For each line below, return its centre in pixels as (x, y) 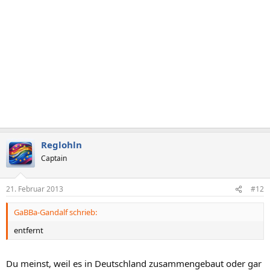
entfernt (29, 230)
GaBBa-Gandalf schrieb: (55, 212)
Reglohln (61, 144)
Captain (54, 158)
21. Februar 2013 (35, 189)
